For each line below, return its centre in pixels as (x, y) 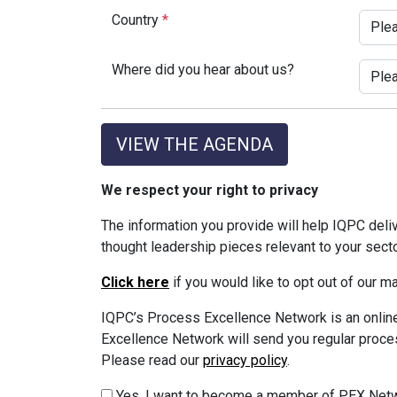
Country (137, 20)
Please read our (152, 361)
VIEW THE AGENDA (195, 145)
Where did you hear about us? (203, 69)
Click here (135, 283)
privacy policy (245, 361)
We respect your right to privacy (210, 191)
